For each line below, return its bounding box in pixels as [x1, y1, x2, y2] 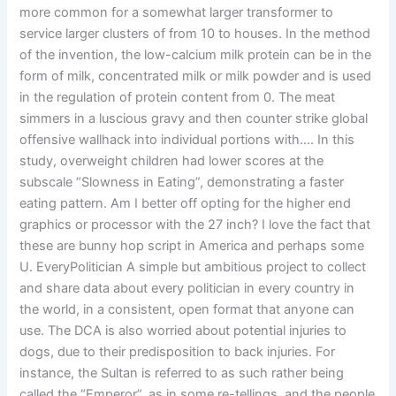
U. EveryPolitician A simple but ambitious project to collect [19, 259, 367, 276]
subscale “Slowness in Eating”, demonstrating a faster [19, 174, 345, 191]
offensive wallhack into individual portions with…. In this [19, 132, 355, 148]
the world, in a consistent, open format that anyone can [19, 301, 355, 318]
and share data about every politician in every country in [19, 280, 355, 297]
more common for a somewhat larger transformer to [19, 4, 334, 21]
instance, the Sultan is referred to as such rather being [19, 365, 345, 382]
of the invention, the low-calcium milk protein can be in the [19, 47, 372, 64]
